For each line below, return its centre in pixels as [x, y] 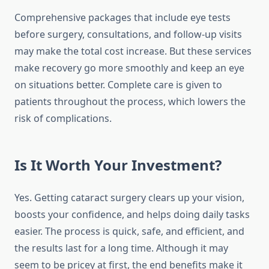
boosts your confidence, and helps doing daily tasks [132, 215]
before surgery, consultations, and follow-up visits [128, 35]
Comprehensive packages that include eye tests [122, 18]
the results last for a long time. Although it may [121, 248]
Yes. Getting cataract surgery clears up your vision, [129, 198]
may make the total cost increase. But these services [133, 51]
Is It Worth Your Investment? [118, 165]
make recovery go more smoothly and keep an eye [129, 68]
